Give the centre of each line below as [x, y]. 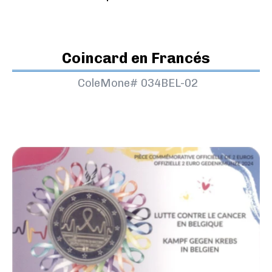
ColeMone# [107, 83]
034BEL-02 [169, 83]
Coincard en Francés [136, 58]
